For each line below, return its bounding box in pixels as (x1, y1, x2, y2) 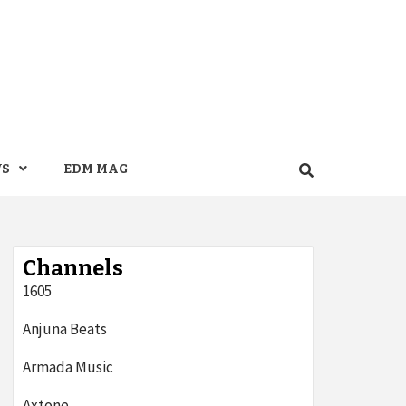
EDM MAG (63, 161, 129, 177)
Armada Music (23, 357, 113, 377)
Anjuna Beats (23, 319, 107, 339)
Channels (23, 256, 123, 281)
